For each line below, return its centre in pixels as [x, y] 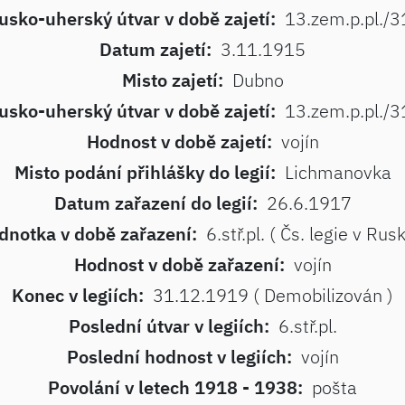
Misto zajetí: [172, 80]
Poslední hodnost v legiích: [179, 357]
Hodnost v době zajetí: [179, 141]
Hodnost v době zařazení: [179, 264]
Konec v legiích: [78, 295]
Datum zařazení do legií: [155, 203]
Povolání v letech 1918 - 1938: [175, 387]
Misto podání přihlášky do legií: [145, 172]
